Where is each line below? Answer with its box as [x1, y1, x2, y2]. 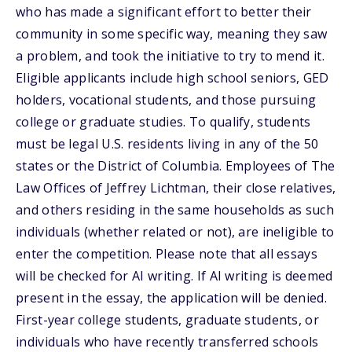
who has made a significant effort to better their [16, 3, 312, 20]
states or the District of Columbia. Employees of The [16, 157, 335, 174]
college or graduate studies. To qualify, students [16, 113, 311, 130]
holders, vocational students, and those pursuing [16, 91, 317, 108]
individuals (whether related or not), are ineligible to [16, 223, 335, 240]
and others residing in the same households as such [16, 201, 334, 218]
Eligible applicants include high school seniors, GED [16, 69, 329, 86]
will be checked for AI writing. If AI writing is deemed [16, 267, 333, 284]
